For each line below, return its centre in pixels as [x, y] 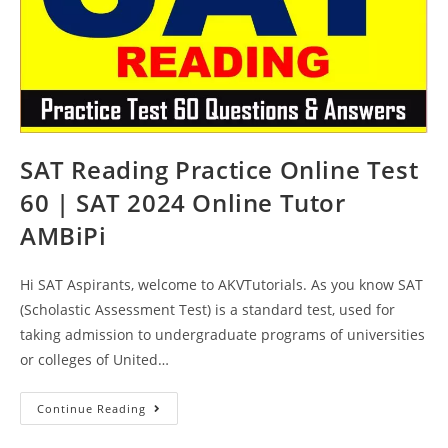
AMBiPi [63, 236]
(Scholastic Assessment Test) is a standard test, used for [207, 310]
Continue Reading [91, 409]
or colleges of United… [94, 360]
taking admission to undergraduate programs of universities [222, 335]
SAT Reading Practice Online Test [219, 170]
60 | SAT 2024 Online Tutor [183, 203]
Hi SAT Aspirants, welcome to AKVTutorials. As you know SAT [221, 285]
